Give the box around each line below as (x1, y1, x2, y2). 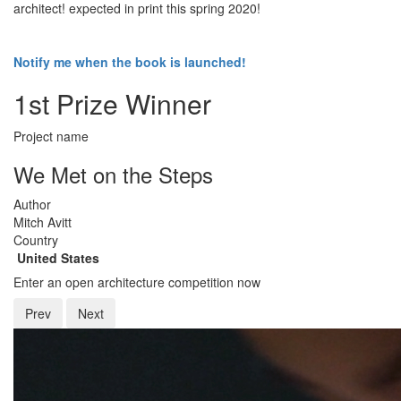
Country (13, 231, 58, 250)
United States (13, 249, 99, 268)
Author (13, 195, 51, 214)
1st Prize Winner (13, 84, 211, 124)
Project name (13, 127, 89, 146)
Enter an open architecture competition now (13, 273, 260, 292)
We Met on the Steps (13, 158, 213, 191)
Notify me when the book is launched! (13, 53, 246, 72)
